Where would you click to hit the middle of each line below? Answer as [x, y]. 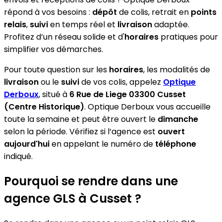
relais [15, 24]
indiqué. [18, 156]
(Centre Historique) [44, 107]
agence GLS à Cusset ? [73, 198]
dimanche [178, 119]
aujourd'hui [27, 144]
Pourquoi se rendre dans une [91, 181]
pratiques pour [188, 37]
